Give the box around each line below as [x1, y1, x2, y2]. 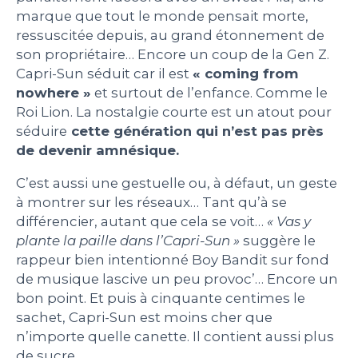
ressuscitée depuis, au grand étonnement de [16, 26, 324, 43]
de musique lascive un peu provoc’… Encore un [16, 270, 338, 287]
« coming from [193, 65, 299, 82]
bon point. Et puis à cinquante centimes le [16, 289, 305, 306]
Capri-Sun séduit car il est [16, 65, 193, 82]
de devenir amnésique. [16, 141, 179, 158]
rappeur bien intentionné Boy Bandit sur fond [16, 251, 329, 268]
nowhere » [16, 84, 91, 101]
